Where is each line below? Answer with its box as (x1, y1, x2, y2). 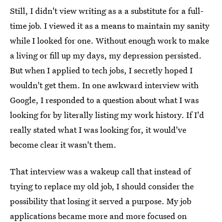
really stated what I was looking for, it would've (10, 124, 186, 135)
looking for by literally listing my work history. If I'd (10, 109, 204, 120)
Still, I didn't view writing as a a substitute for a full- (10, 5, 204, 16)
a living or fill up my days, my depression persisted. (10, 50, 202, 61)
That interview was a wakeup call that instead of (10, 166, 191, 177)
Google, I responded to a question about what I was (10, 94, 199, 106)
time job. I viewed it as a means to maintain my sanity (10, 20, 210, 31)
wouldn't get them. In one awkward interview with (10, 79, 199, 91)
